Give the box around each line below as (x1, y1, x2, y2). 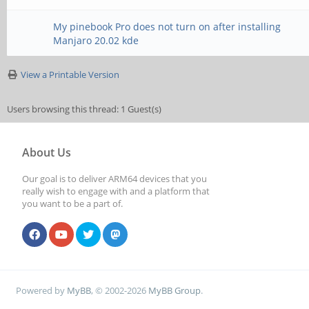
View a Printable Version (21, 68, 119, 81)
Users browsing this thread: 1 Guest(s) (7, 103, 161, 115)
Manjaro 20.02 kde (53, 34, 139, 47)
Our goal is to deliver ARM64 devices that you (22, 172, 207, 185)
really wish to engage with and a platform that (22, 185, 210, 197)
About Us (22, 145, 71, 160)
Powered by (16, 283, 68, 297)
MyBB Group (148, 283, 201, 297)
